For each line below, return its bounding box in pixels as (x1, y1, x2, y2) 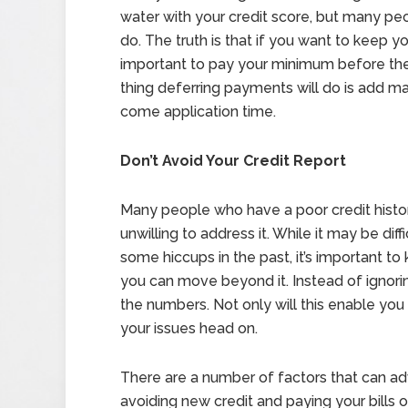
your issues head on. (120, 320, 258, 337)
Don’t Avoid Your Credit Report (120, 152, 346, 169)
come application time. (120, 103, 276, 120)
